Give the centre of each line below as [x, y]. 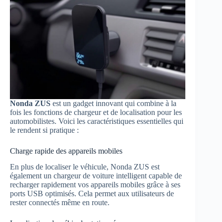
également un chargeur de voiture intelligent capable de [96, 176]
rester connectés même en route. [60, 203]
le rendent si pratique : [44, 130]
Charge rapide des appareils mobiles [66, 151]
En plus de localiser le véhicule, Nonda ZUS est [85, 167]
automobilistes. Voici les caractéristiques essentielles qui [97, 121]
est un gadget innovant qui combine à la [113, 103]
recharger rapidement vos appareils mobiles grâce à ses [95, 185]
